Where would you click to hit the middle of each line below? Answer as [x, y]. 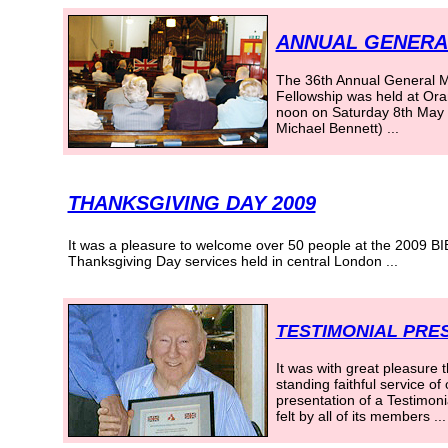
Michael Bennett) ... [337, 128]
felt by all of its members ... [360, 416]
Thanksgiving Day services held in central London [224, 261]
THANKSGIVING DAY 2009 [191, 203]
